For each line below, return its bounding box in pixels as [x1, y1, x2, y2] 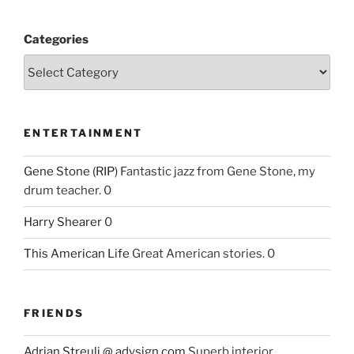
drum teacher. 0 [24, 183, 111, 198]
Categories [24, 32, 88, 47]
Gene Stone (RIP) [24, 164, 118, 179]
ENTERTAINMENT [24, 126, 143, 139]
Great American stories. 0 [130, 247, 275, 261]
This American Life [24, 247, 130, 261]
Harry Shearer [24, 215, 102, 229]
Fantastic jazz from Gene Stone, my [118, 164, 315, 179]
